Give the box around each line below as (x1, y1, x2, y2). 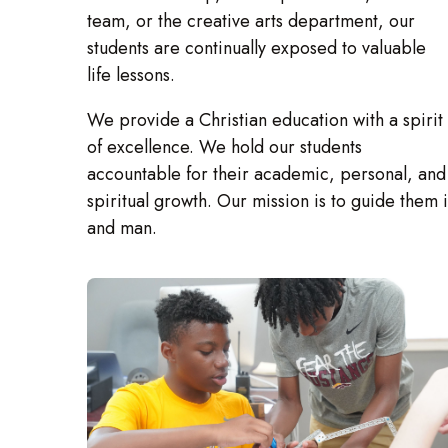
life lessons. (87, 62, 175, 89)
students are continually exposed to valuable (87, 35, 426, 62)
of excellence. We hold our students (87, 134, 362, 161)
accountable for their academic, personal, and (87, 161, 446, 188)
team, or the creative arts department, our (87, 8, 415, 35)
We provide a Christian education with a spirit (87, 107, 443, 134)
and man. (87, 215, 157, 242)
